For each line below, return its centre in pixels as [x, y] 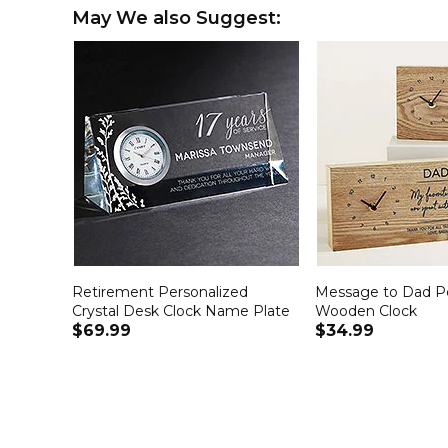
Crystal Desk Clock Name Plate [181, 311]
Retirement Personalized [160, 292]
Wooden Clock [366, 311]
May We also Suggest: [176, 18]
